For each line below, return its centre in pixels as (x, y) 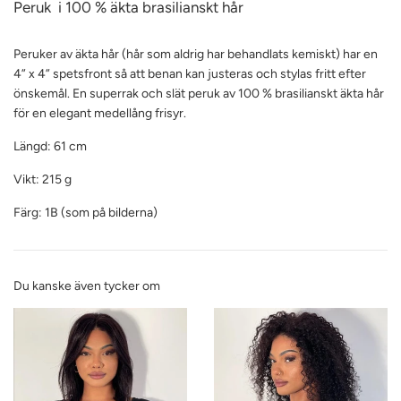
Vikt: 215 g (43, 180)
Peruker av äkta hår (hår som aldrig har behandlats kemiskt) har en (196, 55)
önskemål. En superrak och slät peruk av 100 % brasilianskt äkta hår (199, 94)
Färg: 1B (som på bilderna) (85, 213)
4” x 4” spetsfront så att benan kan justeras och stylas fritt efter (190, 74)
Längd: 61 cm (50, 147)
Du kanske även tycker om (87, 286)
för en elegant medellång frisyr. (100, 114)
